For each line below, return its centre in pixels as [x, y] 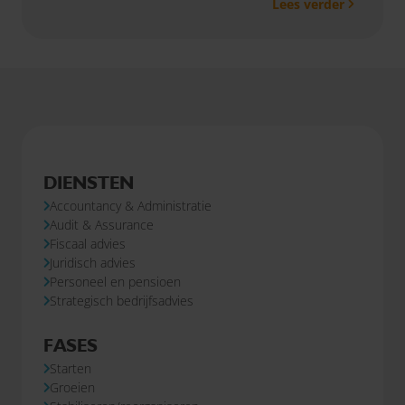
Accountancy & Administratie [131, 206]
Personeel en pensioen [115, 282]
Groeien [72, 387]
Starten [71, 368]
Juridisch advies [93, 263]
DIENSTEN [89, 183]
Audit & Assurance [102, 225]
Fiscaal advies [88, 244]
